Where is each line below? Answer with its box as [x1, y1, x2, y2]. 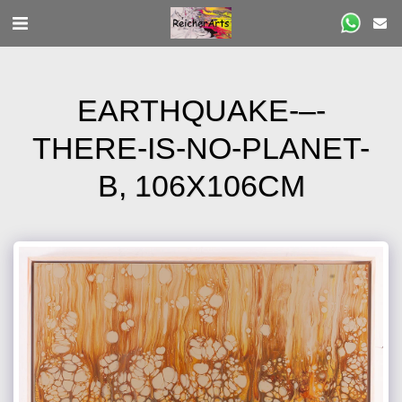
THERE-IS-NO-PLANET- [32, 131, 370, 165]
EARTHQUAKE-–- [76, 93, 326, 127]
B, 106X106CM [97, 169, 305, 203]
